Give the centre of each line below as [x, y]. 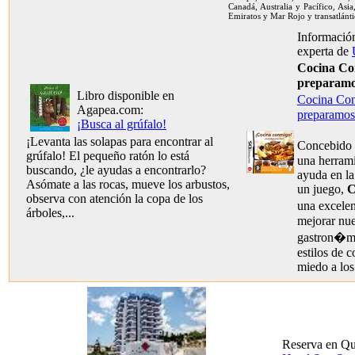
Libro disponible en [126, 95]
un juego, [322, 189]
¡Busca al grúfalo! [122, 124]
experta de [324, 51]
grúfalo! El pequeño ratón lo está [108, 156]
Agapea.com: [110, 110]
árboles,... [50, 213]
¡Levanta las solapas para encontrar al [120, 141]
